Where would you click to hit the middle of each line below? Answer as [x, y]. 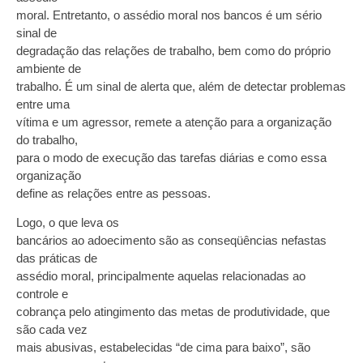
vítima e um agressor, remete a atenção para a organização [174, 122]
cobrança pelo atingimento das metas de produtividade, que [173, 311]
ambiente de [49, 68]
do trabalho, [47, 139]
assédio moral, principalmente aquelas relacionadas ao [161, 275]
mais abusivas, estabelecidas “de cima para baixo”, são [163, 347]
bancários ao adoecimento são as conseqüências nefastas [171, 240]
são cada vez [52, 329]
